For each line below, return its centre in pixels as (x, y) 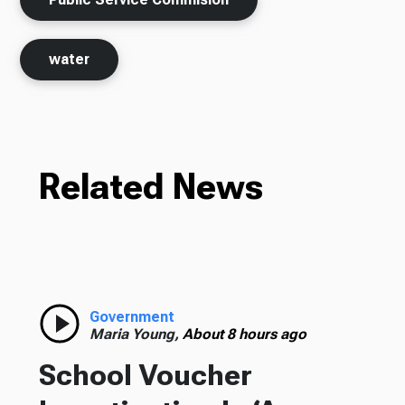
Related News (151, 187)
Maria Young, (136, 334)
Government (132, 317)
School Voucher (145, 376)
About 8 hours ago (244, 334)
